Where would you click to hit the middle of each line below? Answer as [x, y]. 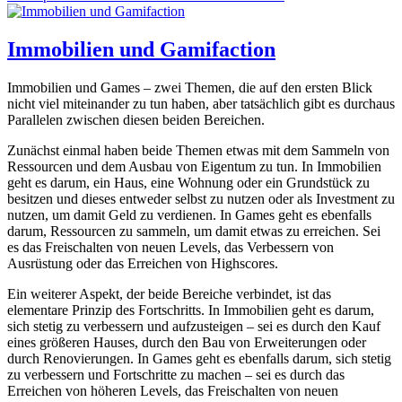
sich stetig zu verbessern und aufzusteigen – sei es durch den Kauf [194, 326]
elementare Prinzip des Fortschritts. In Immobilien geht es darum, [191, 310]
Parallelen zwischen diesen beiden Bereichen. [136, 119]
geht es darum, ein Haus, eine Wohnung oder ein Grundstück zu [188, 182]
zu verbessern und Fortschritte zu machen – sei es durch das [176, 374]
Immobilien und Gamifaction [141, 49]
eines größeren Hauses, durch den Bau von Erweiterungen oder [187, 342]
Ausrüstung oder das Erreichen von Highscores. [143, 263]
